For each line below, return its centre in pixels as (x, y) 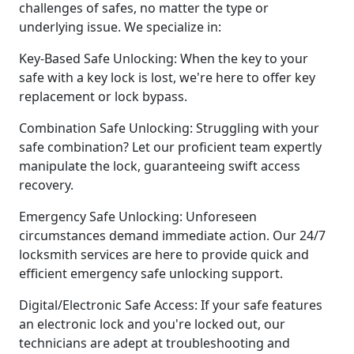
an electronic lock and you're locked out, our (152, 324)
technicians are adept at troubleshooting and (154, 343)
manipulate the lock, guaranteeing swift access (160, 166)
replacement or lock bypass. (103, 96)
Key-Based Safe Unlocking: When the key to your (164, 58)
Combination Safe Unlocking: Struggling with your (169, 128)
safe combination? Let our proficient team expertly (170, 147)
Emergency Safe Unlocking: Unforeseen (138, 216)
